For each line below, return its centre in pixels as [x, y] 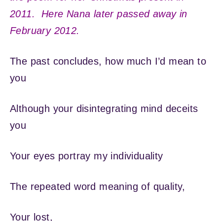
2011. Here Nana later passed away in [99, 14]
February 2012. [45, 30]
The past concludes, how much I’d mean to [108, 61]
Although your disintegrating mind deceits [104, 108]
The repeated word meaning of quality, [98, 186]
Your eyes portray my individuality [87, 156]
